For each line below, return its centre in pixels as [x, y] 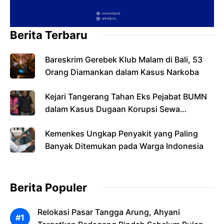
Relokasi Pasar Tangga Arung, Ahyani [109, 212]
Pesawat [61, 121]
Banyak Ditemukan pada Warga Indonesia [124, 146]
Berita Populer [48, 187]
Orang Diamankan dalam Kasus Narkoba [122, 72]
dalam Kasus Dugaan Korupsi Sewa [112, 109]
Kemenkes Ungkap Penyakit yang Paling [121, 133]
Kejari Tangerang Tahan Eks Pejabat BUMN [126, 96]
